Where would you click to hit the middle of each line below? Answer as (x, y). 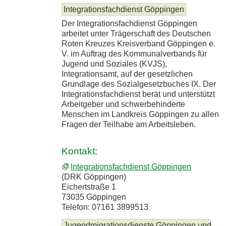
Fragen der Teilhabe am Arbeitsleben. (129, 124)
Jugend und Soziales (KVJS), (114, 64)
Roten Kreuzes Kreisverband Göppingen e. (138, 43)
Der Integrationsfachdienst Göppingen (129, 23)
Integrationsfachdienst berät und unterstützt (138, 94)
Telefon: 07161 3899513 (105, 207)
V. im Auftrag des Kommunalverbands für (134, 53)
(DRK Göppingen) (94, 177)
